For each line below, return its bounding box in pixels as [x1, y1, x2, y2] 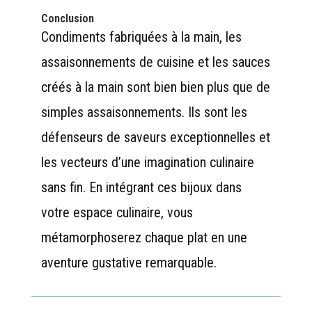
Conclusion [40, 11, 94, 25]
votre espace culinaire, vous [40, 203, 193, 221]
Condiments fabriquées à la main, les [40, 28, 242, 45]
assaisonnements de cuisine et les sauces [40, 53, 270, 70]
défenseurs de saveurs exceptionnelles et [40, 128, 270, 146]
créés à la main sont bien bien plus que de [40, 78, 270, 95]
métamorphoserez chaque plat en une [40, 228, 247, 246]
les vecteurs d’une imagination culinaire [40, 153, 254, 171]
